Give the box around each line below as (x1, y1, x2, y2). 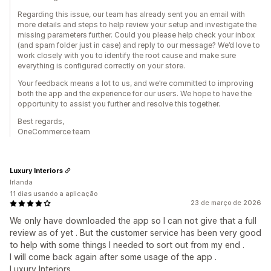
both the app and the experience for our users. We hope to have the (18, 89, 252, 99)
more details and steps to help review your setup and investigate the (18, 20, 256, 30)
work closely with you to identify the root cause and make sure (18, 51, 236, 60)
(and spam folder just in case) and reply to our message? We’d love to (18, 41, 260, 50)
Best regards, (18, 117, 64, 126)
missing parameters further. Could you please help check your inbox (18, 30, 255, 40)
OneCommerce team (18, 127, 90, 137)
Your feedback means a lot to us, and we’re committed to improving (18, 79, 253, 88)
